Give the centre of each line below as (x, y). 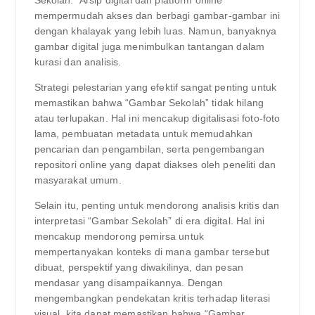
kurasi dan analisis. (78, 62)
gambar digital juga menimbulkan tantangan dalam (149, 46)
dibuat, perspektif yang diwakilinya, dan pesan (139, 267)
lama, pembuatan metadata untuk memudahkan (143, 133)
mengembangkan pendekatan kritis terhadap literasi (152, 298)
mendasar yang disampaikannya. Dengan (129, 282)
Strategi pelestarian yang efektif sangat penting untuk (155, 87)
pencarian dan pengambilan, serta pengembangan (149, 149)
